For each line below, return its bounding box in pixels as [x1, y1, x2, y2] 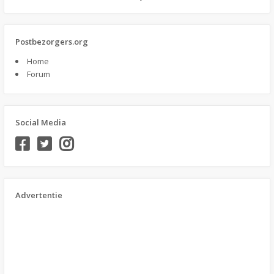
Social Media [15, 117, 66, 128]
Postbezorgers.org [15, 36, 88, 47]
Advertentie [15, 190, 62, 201]
